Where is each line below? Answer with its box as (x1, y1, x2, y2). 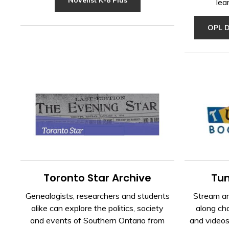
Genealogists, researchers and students (25, 191, 170, 201)
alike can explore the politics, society (31, 203, 164, 214)
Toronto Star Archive (43, 171, 152, 186)
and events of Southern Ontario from (30, 215, 165, 226)
